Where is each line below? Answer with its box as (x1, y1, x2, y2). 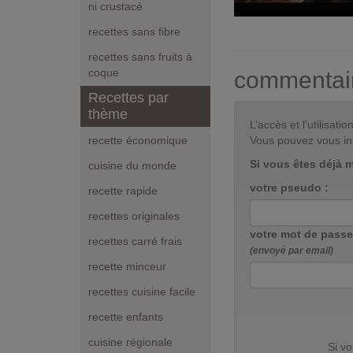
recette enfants (88, 310, 163, 324)
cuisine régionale (88, 336, 173, 349)
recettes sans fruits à (88, 50, 192, 64)
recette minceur (88, 260, 166, 273)
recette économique (88, 134, 188, 147)
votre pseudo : (250, 180, 329, 194)
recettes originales (88, 210, 180, 223)
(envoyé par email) (250, 244, 333, 256)
